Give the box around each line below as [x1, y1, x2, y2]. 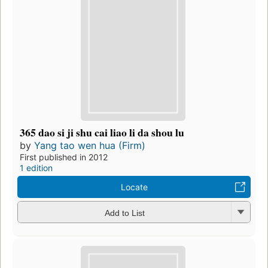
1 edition [20, 163, 53, 173]
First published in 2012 [20, 152, 108, 163]
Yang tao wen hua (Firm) [34, 139, 145, 152]
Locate [120, 182, 148, 193]
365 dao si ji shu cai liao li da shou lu [20, 124, 184, 141]
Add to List [104, 208, 145, 218]
